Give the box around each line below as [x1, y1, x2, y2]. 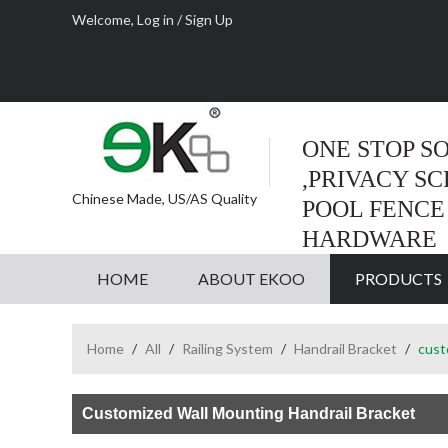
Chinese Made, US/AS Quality [72, 190, 257, 207]
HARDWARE [302, 226, 437, 252]
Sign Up [185, 11, 233, 28]
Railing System [182, 340, 273, 357]
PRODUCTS [355, 269, 442, 288]
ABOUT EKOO [198, 269, 305, 288]
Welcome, [72, 11, 137, 28]
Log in [137, 11, 174, 28]
